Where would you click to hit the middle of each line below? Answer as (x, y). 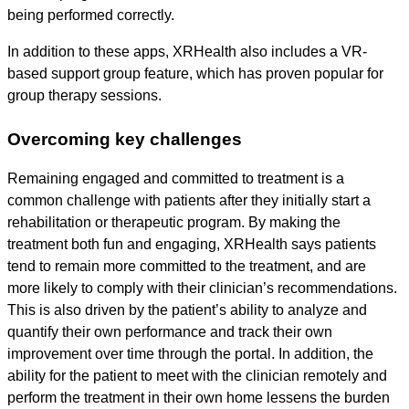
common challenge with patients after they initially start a (189, 201)
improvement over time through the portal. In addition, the (190, 354)
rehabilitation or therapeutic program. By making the (174, 223)
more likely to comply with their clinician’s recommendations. (202, 288)
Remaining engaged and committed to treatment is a (176, 179)
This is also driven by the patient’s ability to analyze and (187, 310)
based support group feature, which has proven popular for (195, 74)
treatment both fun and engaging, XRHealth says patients (192, 245)
